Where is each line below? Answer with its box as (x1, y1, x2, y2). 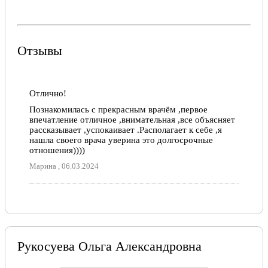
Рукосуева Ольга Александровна (17, 238, 202, 254)
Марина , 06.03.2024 (29, 161, 99, 170)
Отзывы (17, 43, 62, 59)
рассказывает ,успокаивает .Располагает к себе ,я (29, 124, 222, 135)
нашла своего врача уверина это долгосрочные (29, 135, 213, 145)
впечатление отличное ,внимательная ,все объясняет (29, 114, 235, 124)
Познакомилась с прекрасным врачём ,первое (29, 104, 208, 114)
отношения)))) (29, 145, 85, 155)
